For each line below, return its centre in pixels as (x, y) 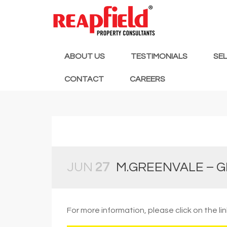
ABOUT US (85, 56)
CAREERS (147, 79)
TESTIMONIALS (159, 56)
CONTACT (84, 79)
